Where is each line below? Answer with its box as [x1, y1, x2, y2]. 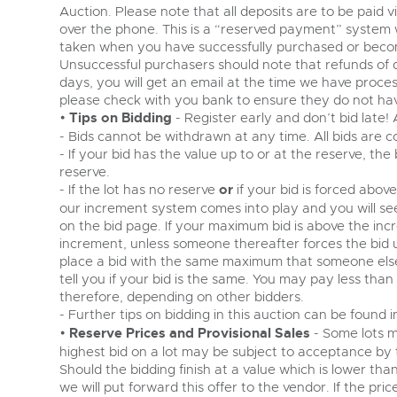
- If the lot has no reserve [59, 182, 219, 198]
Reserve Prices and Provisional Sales [69, 325, 310, 342]
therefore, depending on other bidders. [59, 289, 304, 305]
